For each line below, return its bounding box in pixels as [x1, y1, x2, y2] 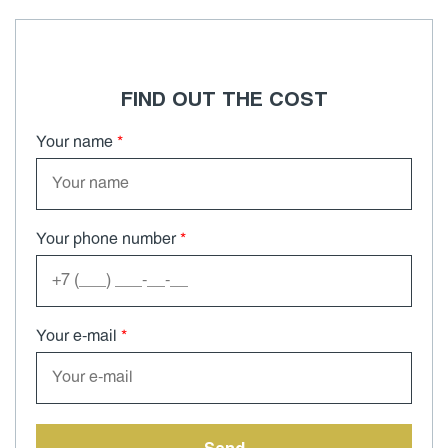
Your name [36, 134, 117, 150]
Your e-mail [36, 328, 121, 344]
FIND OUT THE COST [120, 90, 328, 110]
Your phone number [36, 231, 180, 247]
